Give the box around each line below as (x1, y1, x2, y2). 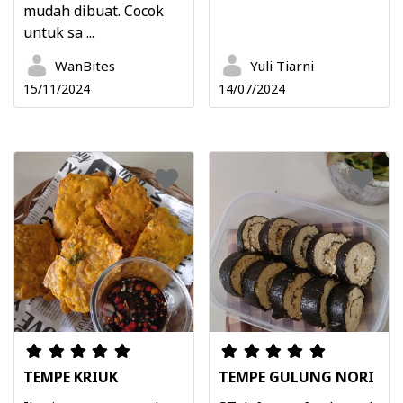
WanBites (55, 57, 115, 76)
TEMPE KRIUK (23, 366, 118, 387)
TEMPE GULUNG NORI (219, 366, 374, 387)
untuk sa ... (23, 22, 94, 43)
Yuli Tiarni (250, 57, 314, 76)
